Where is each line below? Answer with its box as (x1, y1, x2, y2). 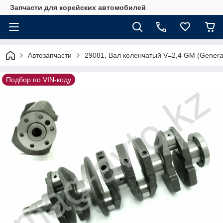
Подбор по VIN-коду (6, 76, 71, 84)
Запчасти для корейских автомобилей (10, 3, 146, 11)
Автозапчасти (28, 51, 72, 59)
